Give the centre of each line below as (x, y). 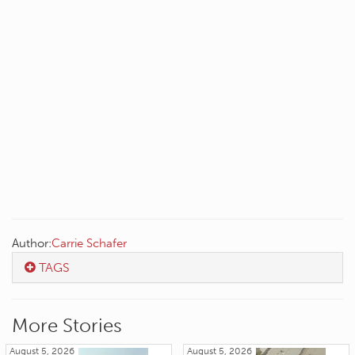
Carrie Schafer (89, 244)
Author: (32, 244)
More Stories (67, 326)
